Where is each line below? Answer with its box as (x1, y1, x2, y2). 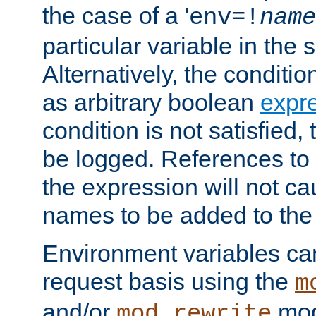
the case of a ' (42, 1, 189, 29)
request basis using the (42, 267, 295, 295)
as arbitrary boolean (42, 88, 260, 116)
